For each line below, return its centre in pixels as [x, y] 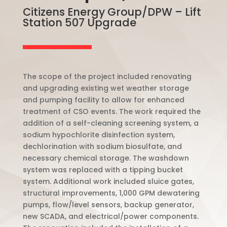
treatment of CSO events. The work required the [111, 111]
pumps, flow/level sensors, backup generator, [108, 205]
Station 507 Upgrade [79, 23]
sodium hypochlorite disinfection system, [99, 135]
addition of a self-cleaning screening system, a [110, 123]
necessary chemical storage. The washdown [106, 158]
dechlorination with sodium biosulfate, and [102, 146]
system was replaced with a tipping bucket [103, 170]
